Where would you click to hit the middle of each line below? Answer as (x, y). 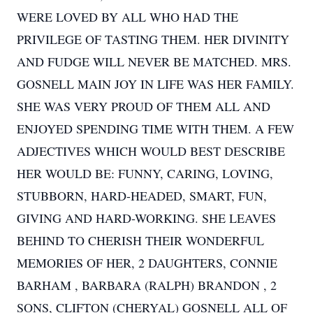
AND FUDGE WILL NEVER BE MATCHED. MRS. (154, 61)
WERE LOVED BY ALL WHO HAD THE (128, 17)
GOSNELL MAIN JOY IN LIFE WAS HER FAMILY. (155, 84)
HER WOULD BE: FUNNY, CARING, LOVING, (145, 173)
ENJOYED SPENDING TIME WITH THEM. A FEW (155, 129)
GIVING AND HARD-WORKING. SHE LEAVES (146, 218)
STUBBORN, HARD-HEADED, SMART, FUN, (142, 196)
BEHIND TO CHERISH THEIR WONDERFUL (140, 240)
